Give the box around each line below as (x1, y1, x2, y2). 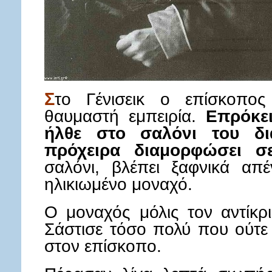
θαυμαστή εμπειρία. (44, 106, 206, 126)
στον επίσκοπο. (44, 236, 161, 256)
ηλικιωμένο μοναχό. (44, 174, 192, 194)
